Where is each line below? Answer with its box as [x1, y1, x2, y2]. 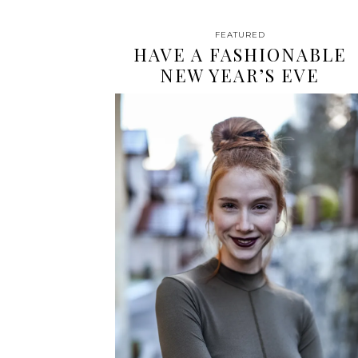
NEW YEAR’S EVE [160, 62, 320, 87]
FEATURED [214, 29, 265, 40]
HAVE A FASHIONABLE [133, 42, 347, 66]
